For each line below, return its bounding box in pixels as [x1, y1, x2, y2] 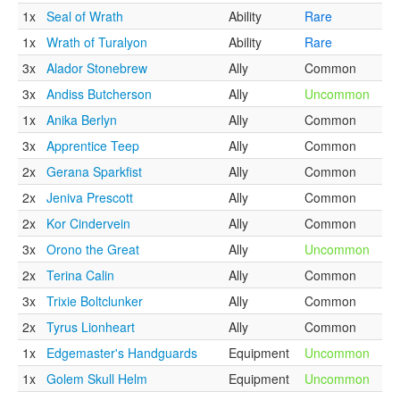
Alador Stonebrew [46, 59, 147, 77]
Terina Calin [46, 266, 114, 284]
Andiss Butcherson [46, 85, 152, 103]
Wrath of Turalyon [46, 33, 147, 51]
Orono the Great [46, 240, 139, 258]
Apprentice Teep [46, 137, 139, 154]
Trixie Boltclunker [46, 292, 143, 310]
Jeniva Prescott [46, 188, 133, 206]
